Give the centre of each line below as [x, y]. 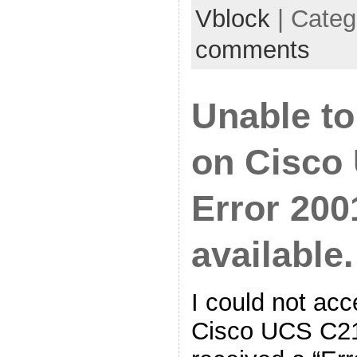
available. [272, 254]
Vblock [232, 18]
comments [252, 49]
